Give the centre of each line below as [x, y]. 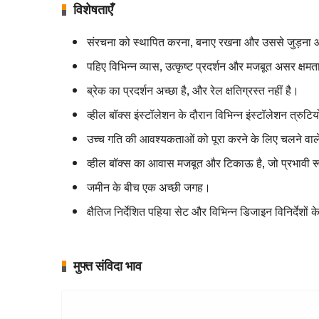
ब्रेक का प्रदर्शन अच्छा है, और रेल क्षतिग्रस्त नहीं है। [193, 91]
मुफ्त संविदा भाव [108, 266]
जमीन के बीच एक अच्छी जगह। [149, 188]
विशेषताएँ [93, 10]
